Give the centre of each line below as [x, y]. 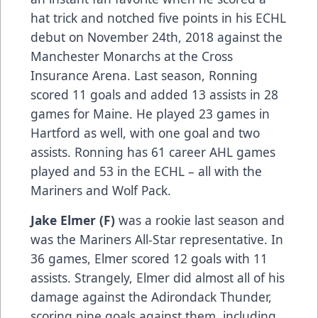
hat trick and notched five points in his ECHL [158, 17]
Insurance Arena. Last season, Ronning [144, 75]
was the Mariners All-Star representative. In [157, 239]
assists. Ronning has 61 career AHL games [153, 152]
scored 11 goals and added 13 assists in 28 [154, 94]
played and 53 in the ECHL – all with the [146, 171]
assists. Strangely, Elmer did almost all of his [158, 277]
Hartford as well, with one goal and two [145, 132]
